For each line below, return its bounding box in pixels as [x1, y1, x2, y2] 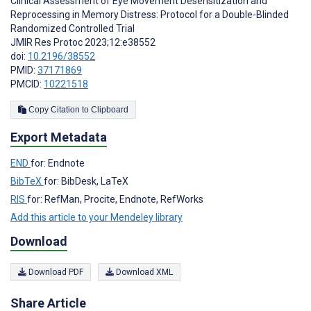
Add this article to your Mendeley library [10, 211, 183, 223]
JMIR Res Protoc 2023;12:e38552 [10, 36, 155, 48]
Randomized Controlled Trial [10, 22, 135, 34]
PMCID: [10, 78, 44, 90]
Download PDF [26, 267, 83, 277]
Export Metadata [10, 129, 107, 144]
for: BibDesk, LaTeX [44, 175, 128, 187]
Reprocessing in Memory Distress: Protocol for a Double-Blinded [10, 8, 289, 20]
